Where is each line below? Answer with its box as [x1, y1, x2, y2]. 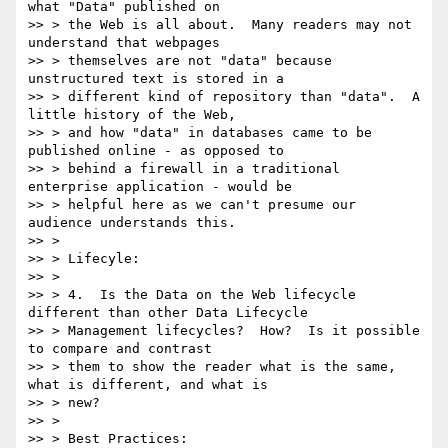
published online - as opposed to [28, 143, 284, 159]
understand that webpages [28, 35, 220, 51]
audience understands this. [28, 215, 236, 231]
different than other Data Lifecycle [28, 305, 308, 321]
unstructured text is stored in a [28, 71, 284, 87]
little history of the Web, [28, 107, 236, 123]
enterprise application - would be [28, 179, 292, 195]
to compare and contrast [28, 341, 212, 357]
